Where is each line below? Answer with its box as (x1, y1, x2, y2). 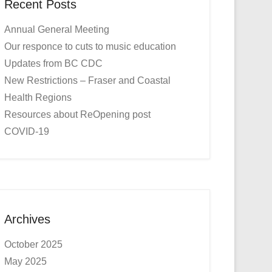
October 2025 (4, 239, 63, 250)
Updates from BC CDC (4, 58, 103, 69)
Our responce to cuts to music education (4, 41, 176, 52)
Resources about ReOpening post (4, 109, 151, 120)
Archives (4, 212, 50, 226)
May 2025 (4, 256, 47, 267)
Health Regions (4, 92, 72, 103)
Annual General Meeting (4, 24, 109, 35)
